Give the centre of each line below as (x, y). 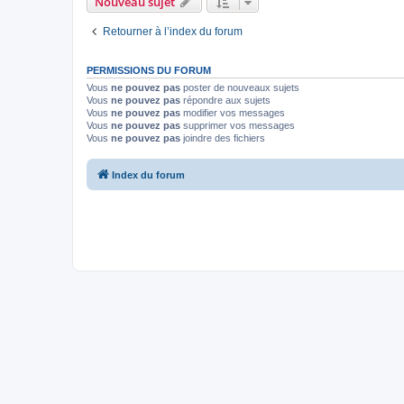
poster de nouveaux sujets (240, 87)
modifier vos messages (233, 112)
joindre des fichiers (223, 138)
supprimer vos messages (238, 125)
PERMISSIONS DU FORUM (149, 70)
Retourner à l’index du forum (173, 31)
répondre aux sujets (225, 100)
